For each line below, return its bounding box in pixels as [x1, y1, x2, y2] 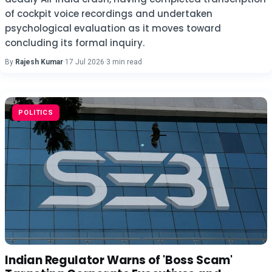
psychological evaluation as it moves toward [5, 22, 221, 35]
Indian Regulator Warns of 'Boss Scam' [5, 252, 233, 268]
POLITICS [18, 109, 54, 117]
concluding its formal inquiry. [5, 36, 144, 49]
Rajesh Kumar [15, 58, 63, 66]
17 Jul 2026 [65, 58, 104, 66]
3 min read [106, 58, 142, 66]
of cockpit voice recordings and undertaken [5, 7, 212, 20]
